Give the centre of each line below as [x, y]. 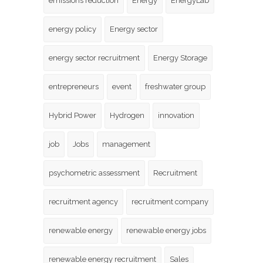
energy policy [73, 29]
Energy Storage [180, 58]
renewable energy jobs [166, 231]
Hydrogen [127, 116]
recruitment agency [83, 202]
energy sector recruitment [94, 58]
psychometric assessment [94, 173]
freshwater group [175, 87]
